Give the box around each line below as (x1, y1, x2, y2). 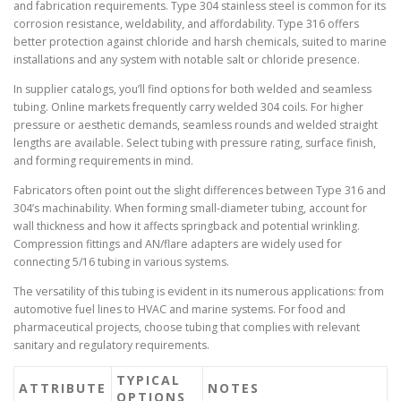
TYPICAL (116, 371, 181, 389)
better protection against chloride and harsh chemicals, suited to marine (13, 33, 387, 49)
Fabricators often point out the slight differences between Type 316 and (13, 183, 386, 199)
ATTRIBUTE (19, 380, 107, 397)
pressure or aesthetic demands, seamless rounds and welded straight (13, 117, 378, 133)
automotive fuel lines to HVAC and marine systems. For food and (13, 302, 346, 318)
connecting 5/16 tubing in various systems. (13, 254, 229, 270)
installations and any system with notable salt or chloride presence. (13, 51, 360, 67)
